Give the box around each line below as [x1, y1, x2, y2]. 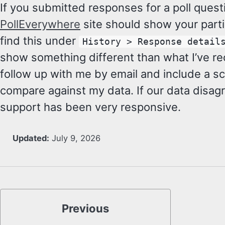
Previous [62, 202, 109, 215]
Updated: [10, 133, 49, 144]
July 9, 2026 [51, 133, 100, 144]
